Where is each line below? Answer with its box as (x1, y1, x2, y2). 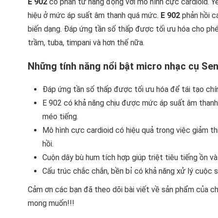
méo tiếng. (42, 112, 78, 122)
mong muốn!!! (28, 199, 74, 208)
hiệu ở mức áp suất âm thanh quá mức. (28, 11, 159, 20)
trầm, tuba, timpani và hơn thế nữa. (28, 38, 145, 48)
